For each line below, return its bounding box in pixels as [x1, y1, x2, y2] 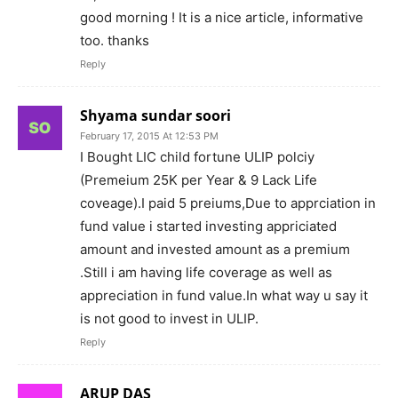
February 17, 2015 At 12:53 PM [80, 130, 219, 142]
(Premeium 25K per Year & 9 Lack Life [80, 171, 317, 188]
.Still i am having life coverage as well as [80, 264, 332, 281]
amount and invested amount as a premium [80, 241, 350, 258]
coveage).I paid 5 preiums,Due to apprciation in [80, 195, 376, 211]
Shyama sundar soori [80, 106, 231, 125]
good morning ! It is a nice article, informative [80, 9, 363, 26]
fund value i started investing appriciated [80, 218, 337, 235]
